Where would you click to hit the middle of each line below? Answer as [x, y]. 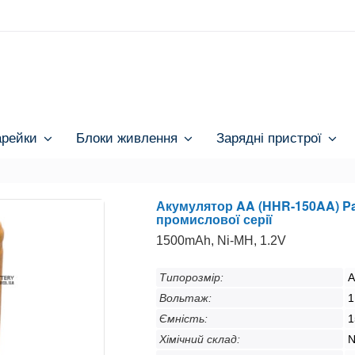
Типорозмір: [191, 277]
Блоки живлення [127, 136]
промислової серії [214, 219]
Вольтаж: [185, 298]
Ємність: [183, 318]
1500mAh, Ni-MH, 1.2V [221, 240]
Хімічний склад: [199, 339]
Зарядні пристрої [269, 136]
